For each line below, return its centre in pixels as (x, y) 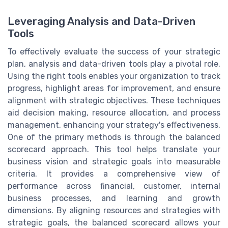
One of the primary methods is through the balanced (114, 137)
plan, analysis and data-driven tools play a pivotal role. (114, 64)
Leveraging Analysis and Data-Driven (102, 22)
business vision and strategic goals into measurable (114, 162)
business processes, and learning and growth (114, 198)
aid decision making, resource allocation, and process (114, 113)
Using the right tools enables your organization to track (114, 76)
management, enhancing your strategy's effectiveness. (114, 125)
